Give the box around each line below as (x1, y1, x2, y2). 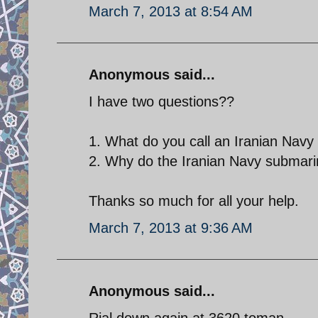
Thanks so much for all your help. (89, 192, 299, 209)
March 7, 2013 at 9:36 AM (89, 219, 253, 236)
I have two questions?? (89, 93, 234, 109)
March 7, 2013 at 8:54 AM (89, 3, 253, 19)
